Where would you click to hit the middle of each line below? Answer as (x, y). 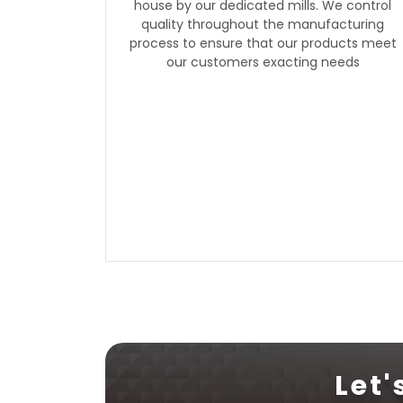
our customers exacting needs (263, 62)
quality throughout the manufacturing (263, 24)
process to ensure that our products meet (263, 43)
